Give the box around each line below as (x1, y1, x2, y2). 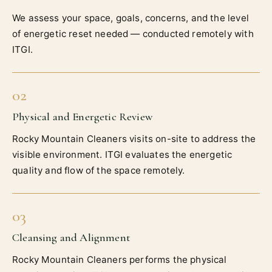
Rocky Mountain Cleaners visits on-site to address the (12, 133, 256, 145)
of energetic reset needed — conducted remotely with (12, 28, 254, 40)
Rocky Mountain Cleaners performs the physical (12, 254, 227, 266)
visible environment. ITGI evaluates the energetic (12, 149, 233, 161)
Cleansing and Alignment (12, 231, 130, 245)
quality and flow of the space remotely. (12, 165, 185, 177)
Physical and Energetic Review (12, 110, 152, 124)
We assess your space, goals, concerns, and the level (12, 12, 249, 24)
